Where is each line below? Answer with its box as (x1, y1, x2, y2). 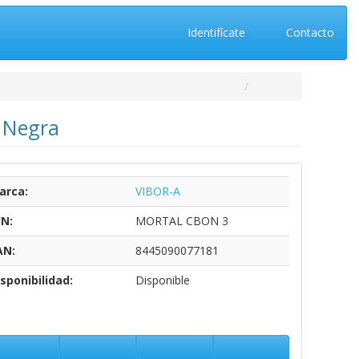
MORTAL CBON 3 (135, 213, 228, 228)
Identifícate (184, 25, 245, 40)
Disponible (135, 272, 190, 288)
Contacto (283, 25, 334, 40)
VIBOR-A (135, 184, 180, 199)
